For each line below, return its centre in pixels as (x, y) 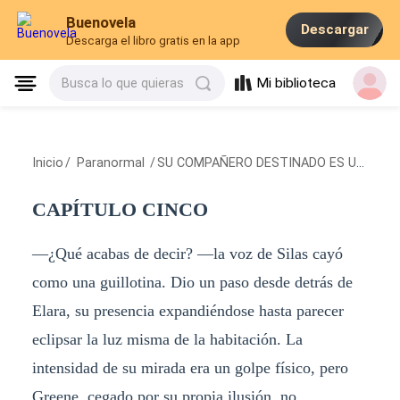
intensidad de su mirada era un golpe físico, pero (190, 367)
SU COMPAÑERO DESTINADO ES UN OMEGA (257, 163)
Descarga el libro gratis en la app (154, 41)
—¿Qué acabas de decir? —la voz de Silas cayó (187, 253)
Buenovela (101, 23)
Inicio (47, 163)
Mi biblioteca (296, 83)
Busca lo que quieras (123, 83)
